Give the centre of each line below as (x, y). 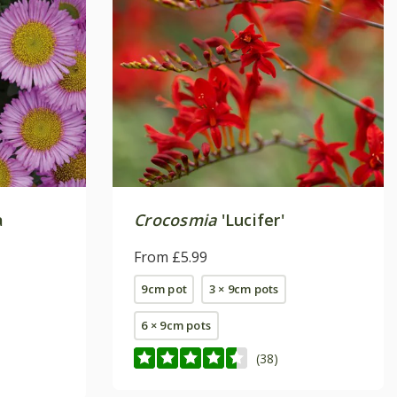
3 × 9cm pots (244, 289)
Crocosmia (175, 220)
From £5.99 (171, 257)
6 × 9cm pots (176, 326)
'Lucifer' (250, 220)
